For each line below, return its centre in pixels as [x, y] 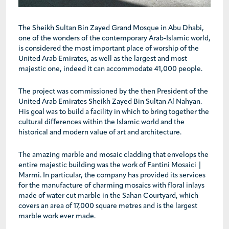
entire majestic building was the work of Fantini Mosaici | [110, 165]
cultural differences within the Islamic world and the [101, 122]
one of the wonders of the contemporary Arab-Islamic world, [114, 38]
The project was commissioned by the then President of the [113, 91]
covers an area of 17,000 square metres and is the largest [108, 206]
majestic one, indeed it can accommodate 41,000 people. [110, 69]
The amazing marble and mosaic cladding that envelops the [113, 155]
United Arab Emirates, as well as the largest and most [103, 59]
